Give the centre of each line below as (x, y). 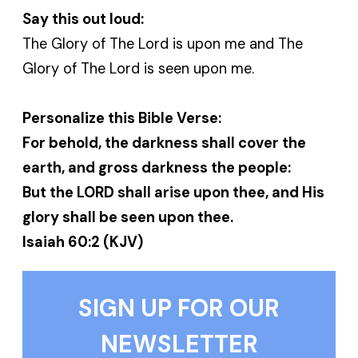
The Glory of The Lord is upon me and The (163, 44)
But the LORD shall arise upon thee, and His (174, 192)
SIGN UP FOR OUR (179, 308)
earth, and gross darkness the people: (157, 167)
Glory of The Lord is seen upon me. (139, 68)
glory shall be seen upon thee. (128, 217)
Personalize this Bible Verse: (122, 118)
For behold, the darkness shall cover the (165, 143)
